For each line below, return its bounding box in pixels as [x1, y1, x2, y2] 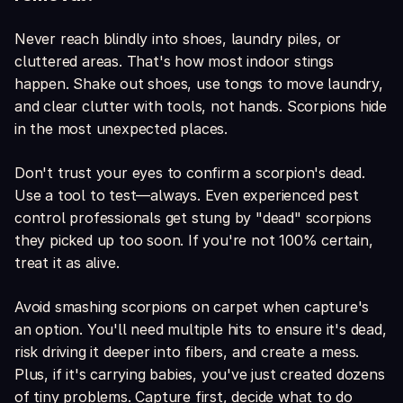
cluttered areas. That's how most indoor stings [14, 52, 334, 71]
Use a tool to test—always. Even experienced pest [14, 186, 359, 205]
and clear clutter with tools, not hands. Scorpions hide [14, 97, 387, 116]
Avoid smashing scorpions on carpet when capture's [14, 298, 370, 317]
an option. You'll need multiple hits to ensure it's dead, [14, 320, 387, 339]
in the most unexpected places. [14, 120, 228, 139]
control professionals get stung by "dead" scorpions [14, 209, 372, 228]
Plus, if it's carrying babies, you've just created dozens [14, 365, 385, 384]
